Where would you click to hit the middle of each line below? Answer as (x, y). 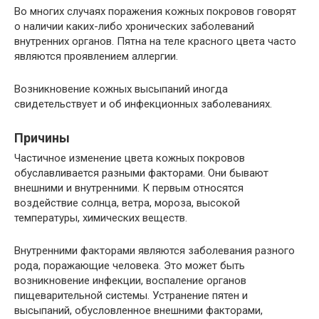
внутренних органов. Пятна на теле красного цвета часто (155, 41)
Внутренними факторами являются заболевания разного (155, 251)
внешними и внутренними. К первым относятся (129, 188)
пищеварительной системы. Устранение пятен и (131, 296)
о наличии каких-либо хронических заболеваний (134, 26)
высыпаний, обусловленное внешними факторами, (138, 310)
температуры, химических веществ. (101, 218)
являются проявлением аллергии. (96, 56)
